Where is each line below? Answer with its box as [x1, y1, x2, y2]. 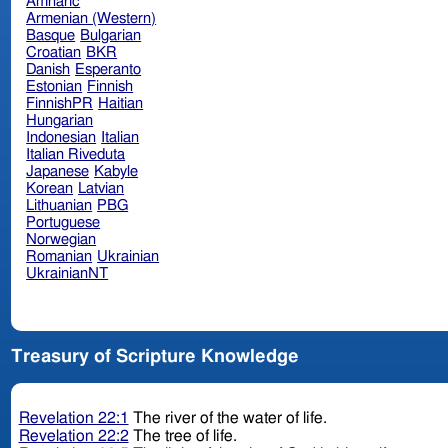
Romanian [26, 248, 93, 264]
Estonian [26, 78, 83, 94]
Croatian [26, 44, 82, 60]
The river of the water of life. [128, 410, 331, 427]
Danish [26, 61, 71, 77]
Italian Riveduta [26, 146, 126, 162]
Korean [26, 180, 74, 196]
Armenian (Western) [26, 10, 157, 26]
